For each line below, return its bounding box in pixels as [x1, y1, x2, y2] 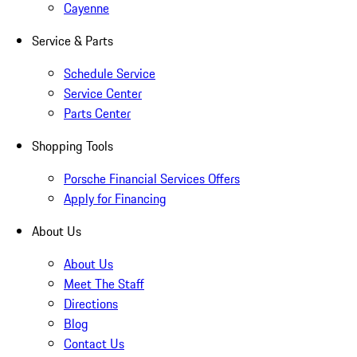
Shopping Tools [32, 136, 113, 156]
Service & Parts [32, 31, 113, 51]
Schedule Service [64, 64, 155, 84]
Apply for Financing [64, 189, 167, 209]
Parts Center [64, 104, 131, 124]
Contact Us [64, 334, 124, 354]
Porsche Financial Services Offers [64, 169, 240, 189]
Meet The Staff [64, 274, 144, 294]
